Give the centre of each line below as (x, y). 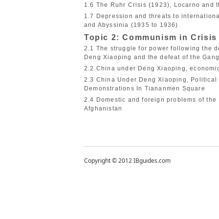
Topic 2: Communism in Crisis (151, 38)
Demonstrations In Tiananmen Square (145, 89)
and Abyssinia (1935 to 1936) (131, 25)
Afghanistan (103, 109)
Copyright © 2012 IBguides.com (127, 161)
